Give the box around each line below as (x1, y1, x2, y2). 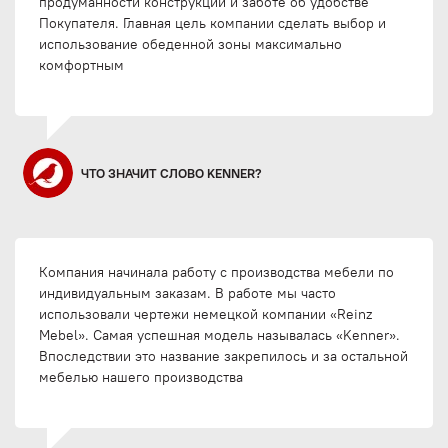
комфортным (39, 56, 124, 75)
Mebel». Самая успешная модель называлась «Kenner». (39, 326, 400, 345)
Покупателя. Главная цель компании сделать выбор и (39, 14, 386, 33)
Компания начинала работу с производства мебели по (39, 263, 394, 282)
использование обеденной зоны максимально (39, 35, 342, 54)
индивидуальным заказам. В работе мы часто (39, 284, 336, 303)
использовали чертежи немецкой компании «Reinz (39, 305, 372, 324)
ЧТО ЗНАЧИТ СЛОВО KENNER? (81, 164, 262, 181)
